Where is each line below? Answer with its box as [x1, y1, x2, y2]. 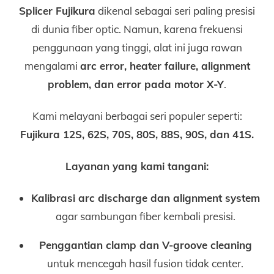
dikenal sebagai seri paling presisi [95, 4, 255, 17]
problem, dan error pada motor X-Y [48, 77, 224, 91]
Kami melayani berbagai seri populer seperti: [32, 109, 242, 123]
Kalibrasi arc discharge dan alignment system [31, 191, 260, 205]
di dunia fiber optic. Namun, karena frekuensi [31, 22, 243, 35]
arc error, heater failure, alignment [80, 59, 250, 72]
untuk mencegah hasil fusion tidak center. [47, 257, 244, 270]
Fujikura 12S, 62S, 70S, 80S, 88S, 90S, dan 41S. [20, 128, 254, 141]
